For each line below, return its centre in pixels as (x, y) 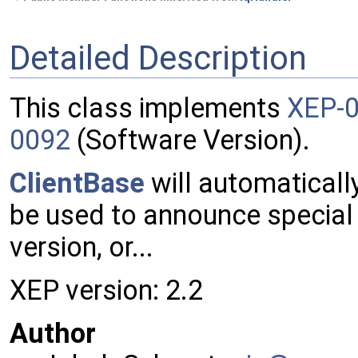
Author (53, 334)
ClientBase (77, 183)
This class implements (148, 108)
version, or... (82, 247)
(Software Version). (190, 140)
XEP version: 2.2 (106, 290)
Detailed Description (158, 58)
